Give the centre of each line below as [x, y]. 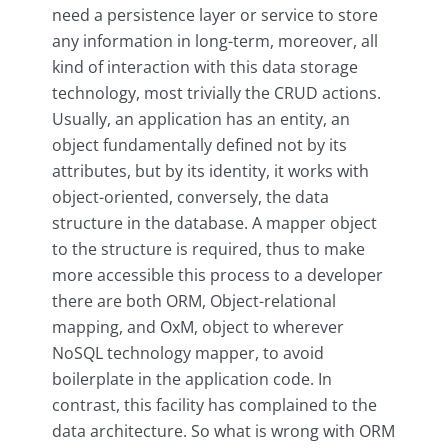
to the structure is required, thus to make [208, 248]
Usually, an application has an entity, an [201, 118]
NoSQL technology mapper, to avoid [188, 352]
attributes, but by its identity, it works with [210, 170]
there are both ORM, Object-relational [194, 300]
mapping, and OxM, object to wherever [198, 326]
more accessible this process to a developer [217, 274]
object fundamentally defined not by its [199, 144]
